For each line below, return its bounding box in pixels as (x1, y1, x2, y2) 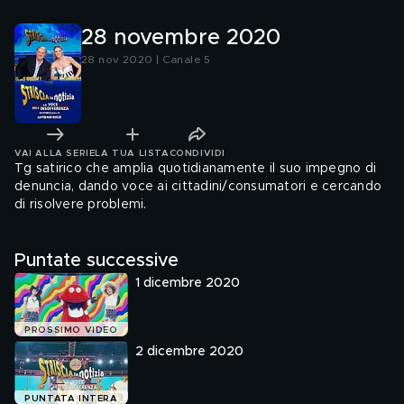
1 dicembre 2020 (135, 277, 240, 289)
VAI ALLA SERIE (14, 148, 96, 158)
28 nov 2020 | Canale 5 (81, 54, 211, 65)
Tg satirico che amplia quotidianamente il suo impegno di (14, 162, 376, 175)
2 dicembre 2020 (135, 345, 243, 358)
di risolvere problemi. (14, 198, 147, 211)
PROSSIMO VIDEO (24, 326, 118, 335)
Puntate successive (14, 252, 179, 270)
